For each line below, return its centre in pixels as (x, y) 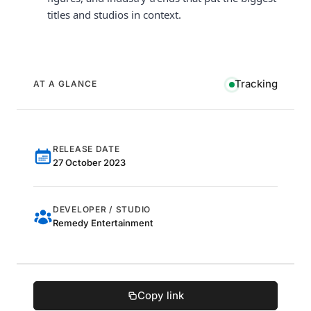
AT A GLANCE (65, 84)
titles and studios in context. (114, 15)
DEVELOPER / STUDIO (102, 210)
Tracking (256, 84)
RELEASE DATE (86, 149)
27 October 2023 (89, 163)
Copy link (160, 296)
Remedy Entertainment (103, 223)
